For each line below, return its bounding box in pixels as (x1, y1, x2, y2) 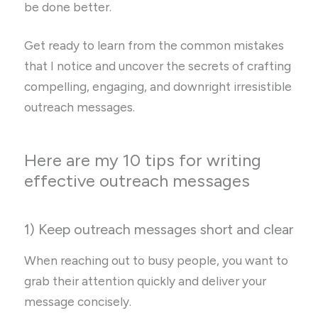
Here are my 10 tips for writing (24, 149, 262, 170)
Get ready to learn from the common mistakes (24, 38, 285, 53)
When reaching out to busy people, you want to (24, 253, 289, 268)
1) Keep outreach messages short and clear (24, 220, 294, 238)
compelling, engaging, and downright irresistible (24, 79, 292, 94)
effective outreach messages (24, 170, 251, 191)
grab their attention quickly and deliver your (24, 273, 267, 288)
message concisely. (24, 294, 135, 309)
